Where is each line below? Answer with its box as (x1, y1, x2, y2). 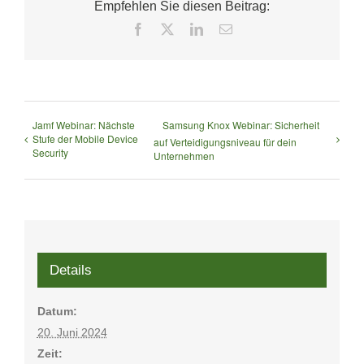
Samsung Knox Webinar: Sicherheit (162, 118, 319, 132)
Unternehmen (154, 149, 214, 163)
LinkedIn (202, 22, 249, 36)
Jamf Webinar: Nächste (32, 118, 135, 132)
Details (49, 262, 92, 278)
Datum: (37, 304, 77, 318)
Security (32, 145, 68, 160)
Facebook (144, 22, 194, 36)
